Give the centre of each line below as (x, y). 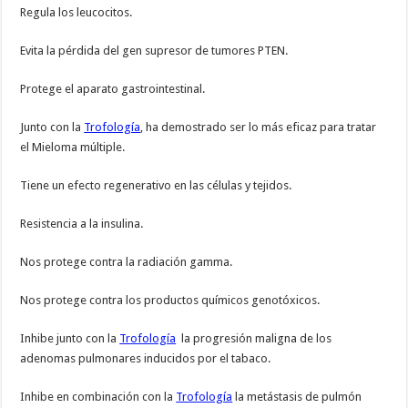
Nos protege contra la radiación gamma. (127, 262)
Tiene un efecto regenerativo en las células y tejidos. (156, 186)
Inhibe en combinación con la (98, 397)
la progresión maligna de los (254, 339)
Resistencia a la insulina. (82, 224)
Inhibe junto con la (70, 339)
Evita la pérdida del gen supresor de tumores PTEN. (154, 51)
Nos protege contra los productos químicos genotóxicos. (170, 301)
